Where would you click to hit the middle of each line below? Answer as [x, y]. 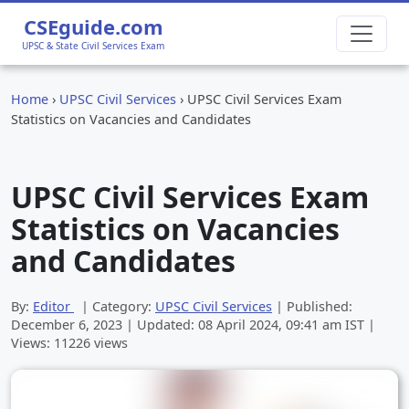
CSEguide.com [93, 26]
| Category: [115, 306]
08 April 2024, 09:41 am [272, 324]
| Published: [312, 306]
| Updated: [162, 324]
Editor [52, 306]
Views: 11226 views [69, 342]
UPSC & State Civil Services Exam [93, 46]
